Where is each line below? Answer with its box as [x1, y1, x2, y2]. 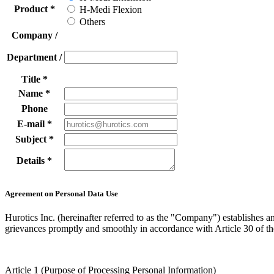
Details [17, 155, 47, 166]
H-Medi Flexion [80, 4, 142, 15]
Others [80, 17, 105, 28]
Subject [15, 134, 49, 145]
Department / [7, 52, 62, 63]
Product [13, 4, 50, 15]
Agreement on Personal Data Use [5, 188, 118, 198]
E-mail [17, 119, 47, 130]
